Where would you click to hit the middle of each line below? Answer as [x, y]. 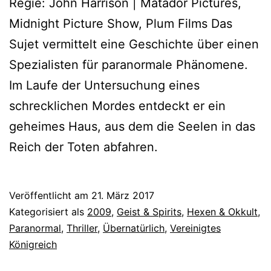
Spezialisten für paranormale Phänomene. [129, 64]
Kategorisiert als [48, 211]
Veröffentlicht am [50, 195]
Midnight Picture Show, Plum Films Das [121, 23]
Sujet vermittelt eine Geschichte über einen [134, 44]
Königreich [33, 244]
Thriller [82, 228]
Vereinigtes [195, 228]
